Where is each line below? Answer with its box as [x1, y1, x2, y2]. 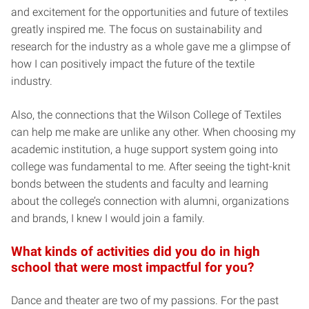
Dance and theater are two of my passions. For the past [11, 293, 279, 307]
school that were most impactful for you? [11, 259, 254, 275]
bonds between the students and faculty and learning [11, 177, 268, 190]
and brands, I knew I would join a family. [11, 211, 205, 225]
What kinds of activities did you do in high [11, 243, 260, 259]
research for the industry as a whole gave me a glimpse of [11, 39, 290, 53]
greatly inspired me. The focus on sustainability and [11, 22, 262, 36]
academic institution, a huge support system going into [11, 142, 278, 156]
